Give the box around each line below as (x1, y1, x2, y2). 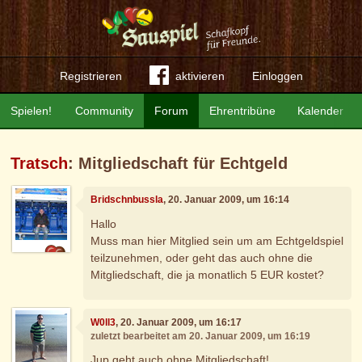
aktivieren (175, 69, 225, 82)
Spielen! (11, 104, 53, 117)
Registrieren (59, 69, 122, 82)
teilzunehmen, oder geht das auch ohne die (90, 250, 314, 264)
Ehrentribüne (209, 104, 276, 117)
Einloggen (251, 69, 303, 82)
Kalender (297, 104, 343, 117)
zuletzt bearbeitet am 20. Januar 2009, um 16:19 (90, 330, 311, 342)
